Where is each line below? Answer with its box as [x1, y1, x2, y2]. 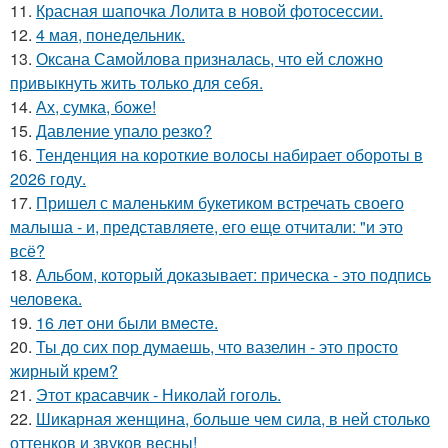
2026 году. [10, 166, 86, 190]
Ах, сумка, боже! [36, 94, 156, 118]
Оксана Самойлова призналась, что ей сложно [36, 46, 383, 70]
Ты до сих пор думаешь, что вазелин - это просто [36, 334, 398, 358]
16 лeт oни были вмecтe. [36, 310, 218, 334]
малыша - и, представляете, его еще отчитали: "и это [10, 214, 403, 238]
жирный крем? [10, 358, 118, 382]
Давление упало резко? [36, 118, 212, 142]
